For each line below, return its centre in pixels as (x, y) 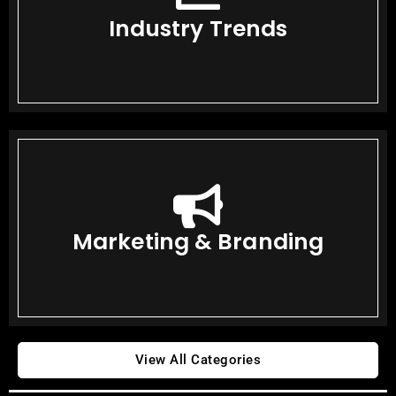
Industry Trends (198, 28)
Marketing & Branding (198, 242)
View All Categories (198, 360)
